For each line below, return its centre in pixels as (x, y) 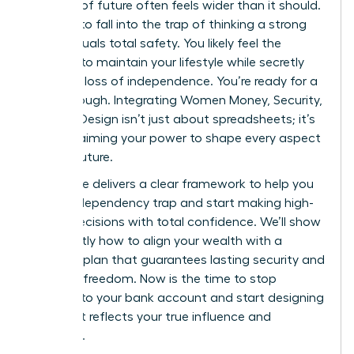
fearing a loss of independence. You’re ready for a (173, 81)
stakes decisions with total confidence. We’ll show (175, 222)
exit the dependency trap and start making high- (171, 203)
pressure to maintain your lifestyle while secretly (167, 62)
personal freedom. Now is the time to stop (153, 279)
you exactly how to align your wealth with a (156, 241)
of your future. (71, 157)
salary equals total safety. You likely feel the (155, 43)
